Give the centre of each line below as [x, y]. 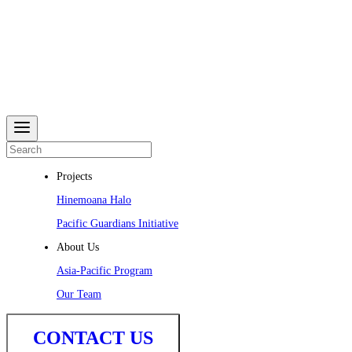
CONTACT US [93, 338]
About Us [78, 247]
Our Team [79, 294]
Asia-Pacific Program [104, 271]
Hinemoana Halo [94, 200]
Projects [74, 176]
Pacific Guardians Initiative [117, 224]
